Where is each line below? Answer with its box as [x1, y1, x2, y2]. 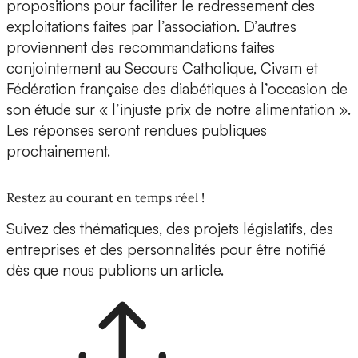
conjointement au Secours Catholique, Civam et [6, 58, 318, 78]
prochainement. [6, 141, 110, 161]
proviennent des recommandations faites [6, 38, 275, 58]
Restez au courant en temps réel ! [6, 189, 205, 206]
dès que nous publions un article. [6, 261, 224, 280]
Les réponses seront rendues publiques [6, 121, 267, 141]
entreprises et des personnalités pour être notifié [6, 240, 326, 260]
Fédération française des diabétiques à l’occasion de [6, 79, 348, 99]
